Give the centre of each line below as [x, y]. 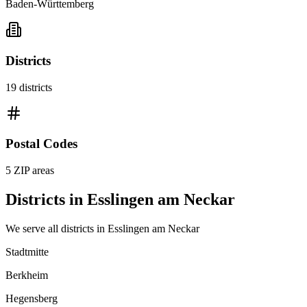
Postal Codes [41, 144]
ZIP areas [33, 170]
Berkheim [27, 275]
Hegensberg [32, 298]
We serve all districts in [57, 228]
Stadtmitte [27, 251]
